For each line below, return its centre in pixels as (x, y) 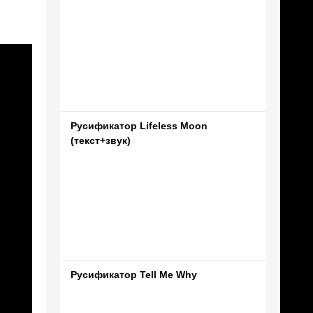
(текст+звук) (101, 140)
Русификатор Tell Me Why (134, 275)
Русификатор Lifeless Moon (139, 126)
